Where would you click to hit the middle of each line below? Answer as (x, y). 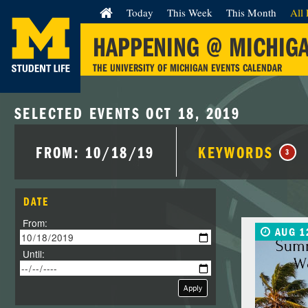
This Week (190, 12)
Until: (33, 254)
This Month (251, 12)
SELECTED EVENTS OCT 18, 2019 (128, 113)
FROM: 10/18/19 (95, 152)
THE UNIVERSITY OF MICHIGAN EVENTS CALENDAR (187, 67)
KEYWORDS (239, 152)
